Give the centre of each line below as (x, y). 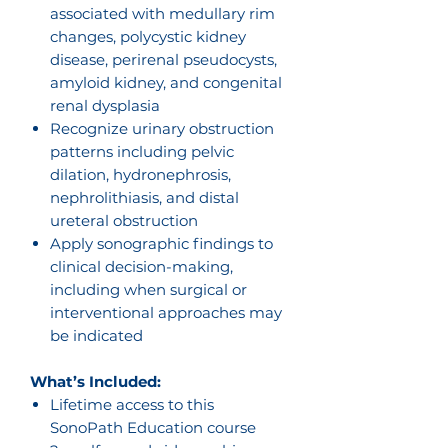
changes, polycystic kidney (148, 36)
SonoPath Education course (153, 427)
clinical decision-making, (141, 266)
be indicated (96, 335)
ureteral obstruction (124, 220)
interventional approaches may (166, 312)
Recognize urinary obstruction (162, 128)
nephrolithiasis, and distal (144, 197)
